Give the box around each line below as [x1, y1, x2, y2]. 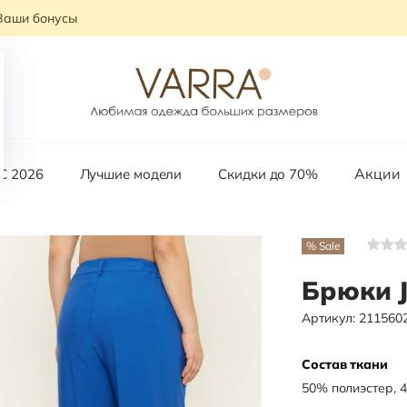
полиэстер [331, 380, 393, 396]
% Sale [306, 238, 341, 253]
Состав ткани [302, 356, 388, 372]
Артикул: [302, 310, 360, 326]
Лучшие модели [79, 165, 183, 184]
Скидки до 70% [218, 165, 318, 184]
